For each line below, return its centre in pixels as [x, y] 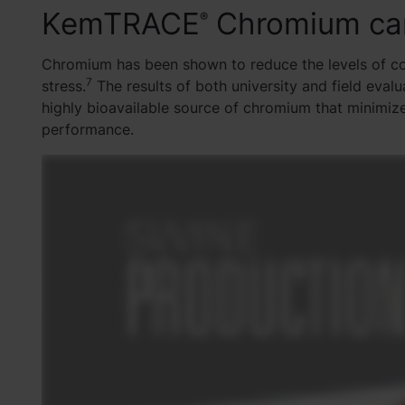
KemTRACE [120, 23]
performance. [87, 129]
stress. [63, 85]
